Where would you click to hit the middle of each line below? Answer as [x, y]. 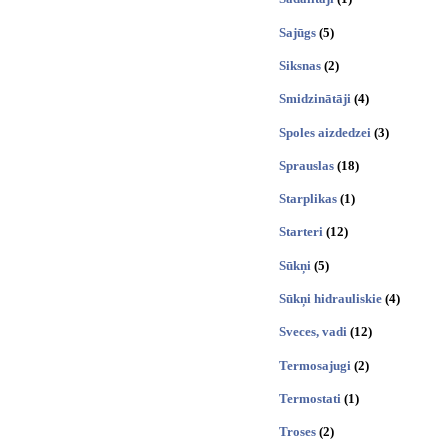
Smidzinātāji [315, 99]
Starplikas [308, 199]
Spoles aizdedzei [325, 132]
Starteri [301, 232]
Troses [297, 432]
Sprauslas [306, 165]
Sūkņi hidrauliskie [330, 298]
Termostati [310, 398]
